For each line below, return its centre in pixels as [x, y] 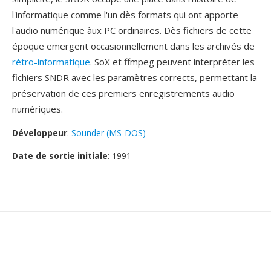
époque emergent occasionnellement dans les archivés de [133, 46]
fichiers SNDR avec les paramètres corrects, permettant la [135, 77]
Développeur [40, 133]
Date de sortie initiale [60, 156]
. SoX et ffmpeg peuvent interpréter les [172, 62]
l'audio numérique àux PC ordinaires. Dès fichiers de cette [132, 30]
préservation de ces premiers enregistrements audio [123, 93]
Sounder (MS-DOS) [109, 133]
